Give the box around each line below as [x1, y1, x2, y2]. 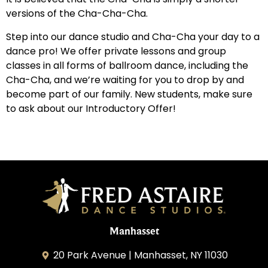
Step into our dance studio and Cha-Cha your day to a [6, 29, 260, 44]
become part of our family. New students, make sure [6, 87, 252, 101]
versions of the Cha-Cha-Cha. [6, 7, 148, 21]
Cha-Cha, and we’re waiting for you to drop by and [6, 72, 244, 87]
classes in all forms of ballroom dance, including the [6, 58, 248, 72]
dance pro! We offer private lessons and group [6, 44, 226, 58]
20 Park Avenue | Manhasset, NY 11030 [53, 248, 229, 263]
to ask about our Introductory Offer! [6, 101, 176, 115]
